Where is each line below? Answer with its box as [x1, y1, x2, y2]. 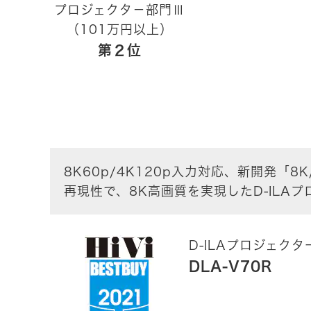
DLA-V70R [189, 257, 272, 276]
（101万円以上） [66, 22, 173, 37]
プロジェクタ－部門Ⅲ [53, 2, 185, 18]
